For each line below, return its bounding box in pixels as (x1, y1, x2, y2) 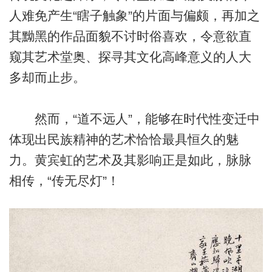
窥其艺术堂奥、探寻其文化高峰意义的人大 (8, 50, 251, 64)
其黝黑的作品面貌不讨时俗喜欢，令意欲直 (8, 29, 251, 44)
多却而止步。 (8, 70, 86, 85)
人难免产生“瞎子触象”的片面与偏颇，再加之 (8, 8, 260, 23)
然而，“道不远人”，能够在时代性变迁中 (8, 112, 260, 126)
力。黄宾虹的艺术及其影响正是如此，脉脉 (8, 153, 251, 168)
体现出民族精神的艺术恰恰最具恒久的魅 (8, 132, 239, 147)
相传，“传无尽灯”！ (8, 174, 120, 188)
